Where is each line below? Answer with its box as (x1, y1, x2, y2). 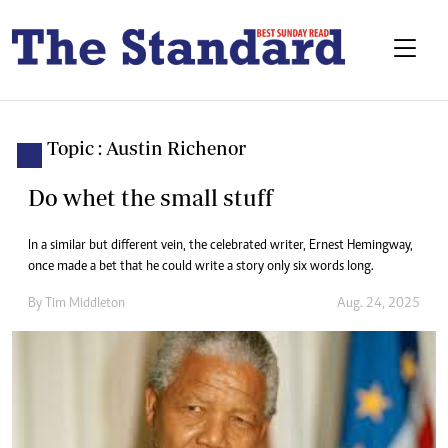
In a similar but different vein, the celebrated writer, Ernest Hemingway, (28, 239, 413, 254)
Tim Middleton (45, 297, 125, 312)
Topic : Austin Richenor (47, 137, 246, 160)
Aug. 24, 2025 (337, 297, 420, 312)
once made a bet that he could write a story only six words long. (28, 260, 374, 275)
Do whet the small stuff (28, 184, 273, 212)
